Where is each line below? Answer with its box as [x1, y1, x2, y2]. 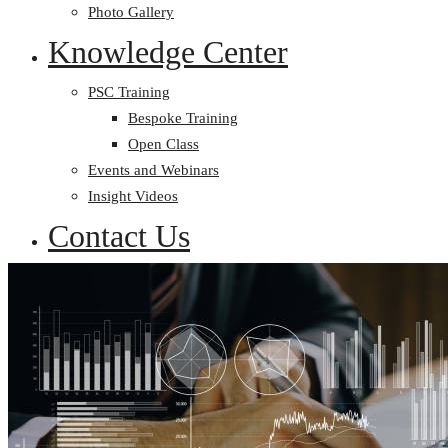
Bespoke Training [128, 110, 238, 126]
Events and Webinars [88, 162, 219, 178]
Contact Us [48, 218, 190, 254]
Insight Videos [88, 188, 178, 204]
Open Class [128, 136, 199, 152]
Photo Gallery [88, 4, 174, 20]
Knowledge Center [48, 34, 288, 70]
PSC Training [88, 84, 170, 100]
